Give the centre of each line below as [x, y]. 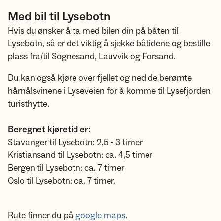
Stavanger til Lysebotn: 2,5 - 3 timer [75, 142]
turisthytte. [29, 104]
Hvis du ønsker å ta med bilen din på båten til [93, 31]
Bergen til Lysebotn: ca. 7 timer [66, 168]
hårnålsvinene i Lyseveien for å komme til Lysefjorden [109, 91]
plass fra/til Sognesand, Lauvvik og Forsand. [92, 56]
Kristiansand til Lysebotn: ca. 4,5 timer [80, 155]
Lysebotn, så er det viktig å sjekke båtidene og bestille [109, 44]
